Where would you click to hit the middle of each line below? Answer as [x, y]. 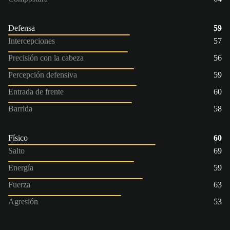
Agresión [23, 201]
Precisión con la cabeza [46, 57]
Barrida [20, 108]
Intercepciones [32, 41]
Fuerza [19, 184]
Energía [21, 167]
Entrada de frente [36, 91]
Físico [18, 138]
